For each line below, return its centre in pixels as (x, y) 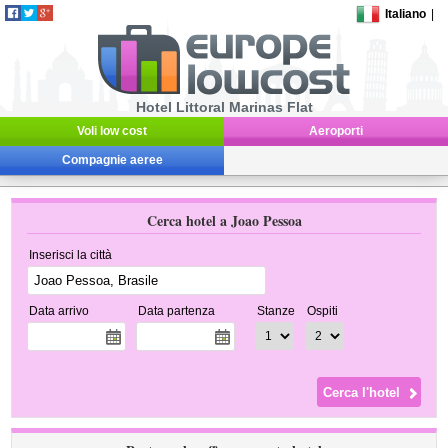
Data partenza (177, 311)
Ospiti (323, 311)
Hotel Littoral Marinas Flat (224, 107)
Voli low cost (112, 131)
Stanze (276, 311)
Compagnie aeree (112, 160)
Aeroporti (336, 131)
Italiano (406, 14)
